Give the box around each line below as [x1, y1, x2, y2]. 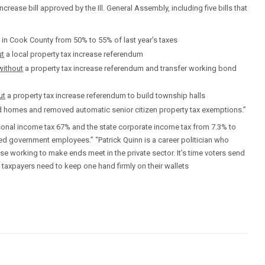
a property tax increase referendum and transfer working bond [23, 64, 237, 73]
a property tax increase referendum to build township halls [5, 91, 206, 100]
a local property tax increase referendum [4, 50, 144, 59]
